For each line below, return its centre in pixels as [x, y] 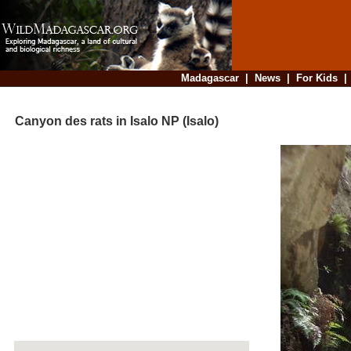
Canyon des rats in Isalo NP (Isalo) [110, 121]
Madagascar [210, 78]
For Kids [317, 78]
